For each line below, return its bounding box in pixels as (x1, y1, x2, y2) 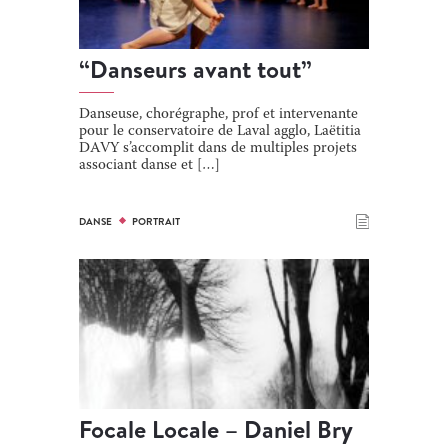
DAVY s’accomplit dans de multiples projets (79, 141, 357, 156)
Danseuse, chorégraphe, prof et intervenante (79, 107, 358, 122)
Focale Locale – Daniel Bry (79, 412, 353, 446)
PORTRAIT (131, 214, 180, 228)
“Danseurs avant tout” (79, 52, 312, 86)
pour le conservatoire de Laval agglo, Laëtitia (79, 124, 361, 139)
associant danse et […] (79, 158, 220, 173)
